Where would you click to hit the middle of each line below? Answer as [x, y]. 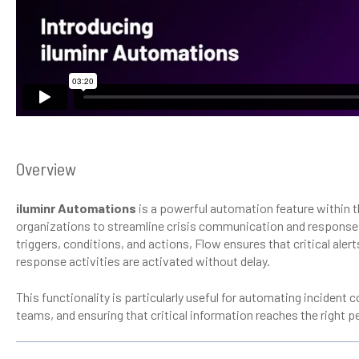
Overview [46, 169]
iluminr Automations [76, 208]
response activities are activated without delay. [143, 261]
